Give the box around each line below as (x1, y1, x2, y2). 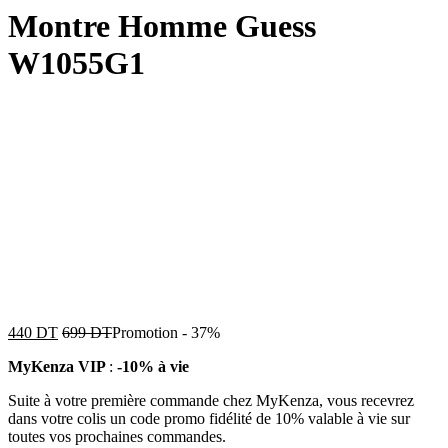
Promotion (112, 323, 178, 341)
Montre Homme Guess (8, 8, 316, 45)
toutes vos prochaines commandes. (8, 427, 226, 445)
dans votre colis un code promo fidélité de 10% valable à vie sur (8, 409, 410, 427)
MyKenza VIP (8, 357, 109, 375)
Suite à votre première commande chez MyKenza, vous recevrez (8, 391, 414, 409)
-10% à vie (117, 357, 189, 375)
